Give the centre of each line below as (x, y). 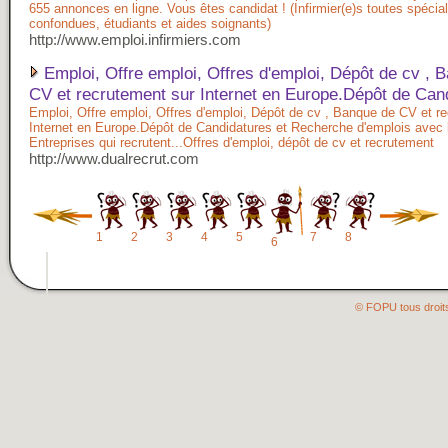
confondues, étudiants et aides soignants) (150, 23)
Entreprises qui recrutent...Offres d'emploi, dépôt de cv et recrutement (231, 142)
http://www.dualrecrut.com (114, 158)
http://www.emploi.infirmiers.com (135, 39)
